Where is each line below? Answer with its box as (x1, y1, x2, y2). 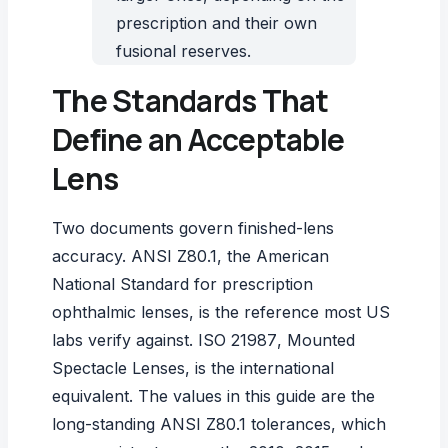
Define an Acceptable (52, 119, 344, 160)
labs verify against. (52, 330, 198, 350)
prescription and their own (116, 13, 317, 33)
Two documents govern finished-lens (52, 218, 334, 238)
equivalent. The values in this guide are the (52, 386, 375, 406)
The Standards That (52, 80, 329, 121)
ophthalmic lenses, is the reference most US (52, 302, 390, 322)
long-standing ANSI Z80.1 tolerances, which (52, 414, 386, 434)
